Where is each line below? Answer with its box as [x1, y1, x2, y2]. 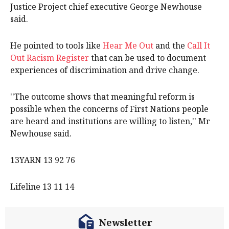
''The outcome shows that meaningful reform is [10, 91, 195, 102]
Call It [187, 40, 210, 51]
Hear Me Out [103, 40, 153, 51]
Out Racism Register [10, 52, 89, 63]
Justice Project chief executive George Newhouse [10, 1, 202, 12]
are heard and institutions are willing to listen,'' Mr [10, 116, 210, 127]
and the [153, 40, 187, 51]
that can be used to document [89, 52, 206, 63]
